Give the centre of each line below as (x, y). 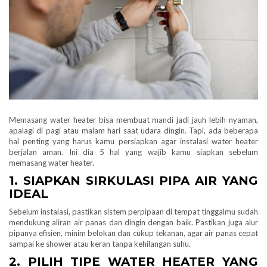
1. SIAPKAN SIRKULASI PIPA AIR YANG (133, 180)
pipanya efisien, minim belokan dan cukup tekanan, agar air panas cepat (133, 233)
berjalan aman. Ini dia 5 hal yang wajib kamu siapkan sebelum (133, 152)
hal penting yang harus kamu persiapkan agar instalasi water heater (133, 141)
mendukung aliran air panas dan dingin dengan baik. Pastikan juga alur (133, 222)
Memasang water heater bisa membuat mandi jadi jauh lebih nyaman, (133, 119)
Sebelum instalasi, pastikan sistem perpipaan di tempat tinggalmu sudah (133, 211)
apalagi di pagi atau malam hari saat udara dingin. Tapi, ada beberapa (133, 130)
